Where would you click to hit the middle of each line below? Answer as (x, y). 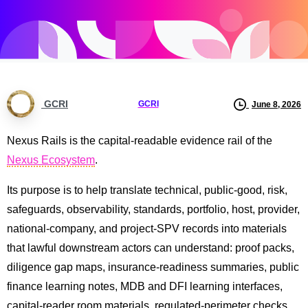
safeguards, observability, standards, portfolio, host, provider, (153, 210)
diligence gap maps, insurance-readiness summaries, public (153, 267)
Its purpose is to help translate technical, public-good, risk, (147, 190)
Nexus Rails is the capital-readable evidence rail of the (140, 141)
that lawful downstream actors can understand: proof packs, (151, 248)
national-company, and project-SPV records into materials (147, 229)
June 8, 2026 (276, 104)
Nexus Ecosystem (51, 160)
